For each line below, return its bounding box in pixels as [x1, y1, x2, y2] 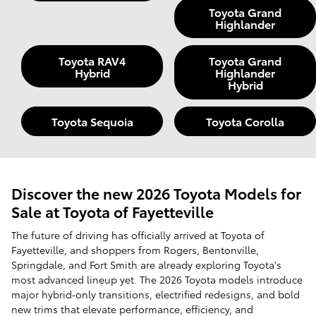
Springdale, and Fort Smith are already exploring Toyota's [11, 257, 281, 272]
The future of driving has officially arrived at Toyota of [11, 228, 265, 243]
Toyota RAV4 [59, 52, 126, 69]
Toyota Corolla [206, 113, 284, 130]
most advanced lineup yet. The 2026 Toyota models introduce [11, 272, 303, 287]
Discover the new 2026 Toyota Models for [11, 182, 301, 203]
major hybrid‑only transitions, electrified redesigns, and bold [11, 287, 300, 302]
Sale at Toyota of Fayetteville [11, 200, 214, 221]
